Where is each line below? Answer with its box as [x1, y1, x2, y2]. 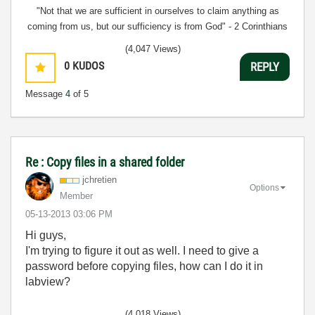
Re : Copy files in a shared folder [25, 155, 184, 169]
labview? [25, 276, 70, 288]
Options [250, 182, 279, 193]
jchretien [82, 174, 117, 185]
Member [60, 191, 93, 201]
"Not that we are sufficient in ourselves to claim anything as [36, 6, 279, 16]
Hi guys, [25, 229, 66, 241]
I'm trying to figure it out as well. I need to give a [25, 245, 259, 257]
